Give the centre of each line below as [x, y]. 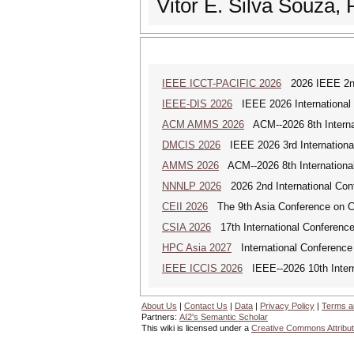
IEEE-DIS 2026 [197, 104]
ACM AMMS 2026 [203, 124]
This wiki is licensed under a [196, 328]
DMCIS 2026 [191, 145]
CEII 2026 [185, 207]
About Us [159, 306]
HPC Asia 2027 [197, 248]
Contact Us [206, 306]
